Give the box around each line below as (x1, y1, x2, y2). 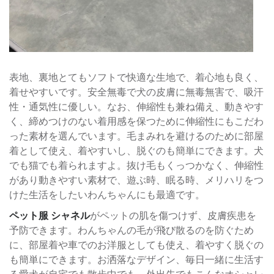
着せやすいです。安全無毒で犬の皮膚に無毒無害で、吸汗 (9, 86, 264, 97)
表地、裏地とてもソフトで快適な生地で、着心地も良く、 (9, 72, 264, 83)
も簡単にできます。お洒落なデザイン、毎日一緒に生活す (9, 254, 264, 265)
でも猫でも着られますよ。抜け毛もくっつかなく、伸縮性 (9, 160, 264, 171)
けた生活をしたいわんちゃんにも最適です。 (9, 189, 205, 200)
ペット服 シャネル (9, 210, 90, 221)
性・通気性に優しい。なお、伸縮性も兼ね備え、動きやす (9, 101, 264, 112)
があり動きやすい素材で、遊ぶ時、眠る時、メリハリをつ (9, 174, 264, 185)
